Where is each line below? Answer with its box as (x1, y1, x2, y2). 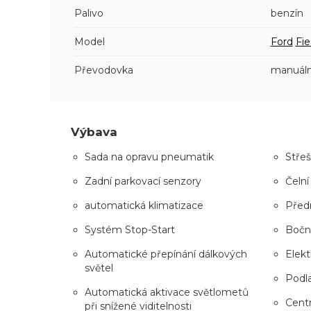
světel (85, 261, 113, 274)
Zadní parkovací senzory (85, 174, 201, 187)
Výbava (71, 124, 117, 139)
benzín (270, 6, 303, 19)
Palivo (74, 6, 103, 19)
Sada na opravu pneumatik (85, 150, 214, 163)
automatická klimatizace (85, 199, 203, 212)
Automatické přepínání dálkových (85, 247, 247, 260)
